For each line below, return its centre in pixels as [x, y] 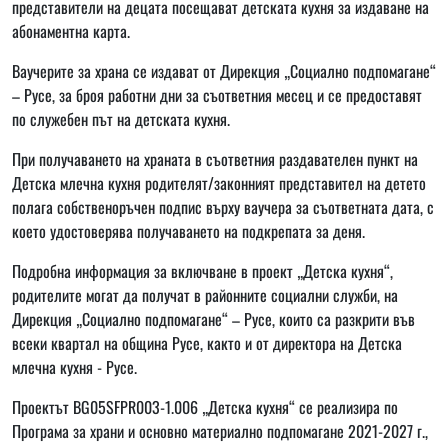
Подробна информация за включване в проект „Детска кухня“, [202, 270]
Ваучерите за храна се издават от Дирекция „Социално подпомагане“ [224, 70]
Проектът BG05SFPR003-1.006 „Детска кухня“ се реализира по [205, 406]
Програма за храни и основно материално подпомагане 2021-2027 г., [220, 430]
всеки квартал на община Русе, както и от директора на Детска [207, 342]
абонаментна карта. [71, 30]
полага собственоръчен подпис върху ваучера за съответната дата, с [223, 206]
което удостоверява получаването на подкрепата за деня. [188, 230]
